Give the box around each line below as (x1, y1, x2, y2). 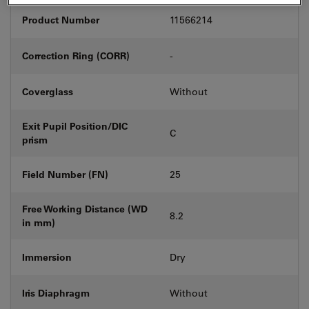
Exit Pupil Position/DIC (22, 119, 128, 132)
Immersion (22, 250, 72, 263)
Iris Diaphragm (22, 286, 90, 299)
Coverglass (22, 85, 73, 98)
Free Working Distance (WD (22, 202, 148, 215)
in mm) (22, 216, 55, 229)
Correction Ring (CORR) (22, 49, 130, 62)
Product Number (22, 13, 99, 26)
